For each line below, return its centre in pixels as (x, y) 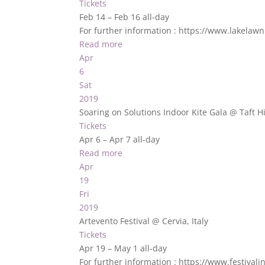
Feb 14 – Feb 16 (111, 17)
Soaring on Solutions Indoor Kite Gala (155, 112)
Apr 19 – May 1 (110, 248)
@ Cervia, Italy (180, 221)
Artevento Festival (116, 221)
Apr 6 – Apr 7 (106, 139)
